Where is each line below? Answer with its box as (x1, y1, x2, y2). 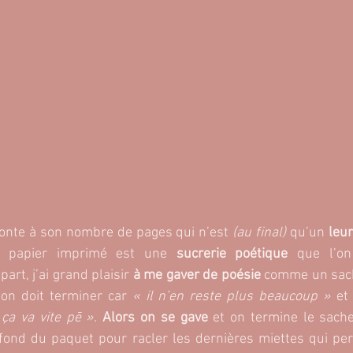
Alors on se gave (102, 310, 214, 327)
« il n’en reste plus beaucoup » (132, 288, 332, 306)
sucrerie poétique (176, 246, 298, 263)
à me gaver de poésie (129, 267, 261, 284)
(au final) (232, 225, 291, 242)
